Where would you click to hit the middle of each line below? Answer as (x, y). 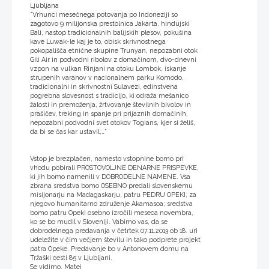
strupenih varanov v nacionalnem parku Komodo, (107, 78)
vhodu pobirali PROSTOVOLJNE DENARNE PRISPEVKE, (114, 168)
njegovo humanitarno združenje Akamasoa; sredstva (111, 204)
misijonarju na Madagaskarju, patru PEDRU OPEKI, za (113, 195)
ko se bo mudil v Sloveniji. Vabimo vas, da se (99, 222)
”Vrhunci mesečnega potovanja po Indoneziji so (104, 15)
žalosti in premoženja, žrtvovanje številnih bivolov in (110, 105)
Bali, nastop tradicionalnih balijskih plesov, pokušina (111, 33)
